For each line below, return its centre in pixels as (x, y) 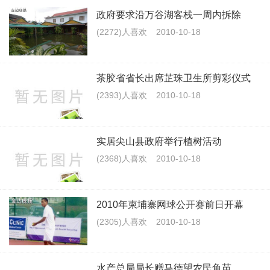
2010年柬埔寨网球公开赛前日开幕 (170, 205)
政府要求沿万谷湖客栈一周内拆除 (169, 15)
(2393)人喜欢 (122, 95)
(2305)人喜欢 (122, 222)
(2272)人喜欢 (122, 32)
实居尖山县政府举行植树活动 (159, 141)
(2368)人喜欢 (122, 159)
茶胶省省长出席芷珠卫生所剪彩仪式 (174, 78)
